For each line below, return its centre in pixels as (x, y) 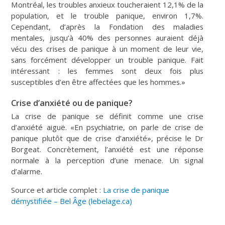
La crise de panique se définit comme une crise (107, 116)
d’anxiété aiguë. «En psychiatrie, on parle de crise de (107, 127)
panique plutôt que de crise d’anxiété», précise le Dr (107, 138)
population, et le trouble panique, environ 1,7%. (107, 15)
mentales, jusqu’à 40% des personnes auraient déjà (107, 37)
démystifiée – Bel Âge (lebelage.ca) (72, 201)
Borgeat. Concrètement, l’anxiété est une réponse (107, 149)
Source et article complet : (57, 190)
